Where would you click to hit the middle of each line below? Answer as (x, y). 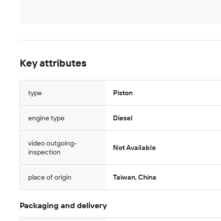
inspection (44, 152)
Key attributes (53, 63)
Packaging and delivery (63, 205)
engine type (46, 118)
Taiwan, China (134, 177)
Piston (123, 93)
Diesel (123, 118)
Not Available (134, 147)
